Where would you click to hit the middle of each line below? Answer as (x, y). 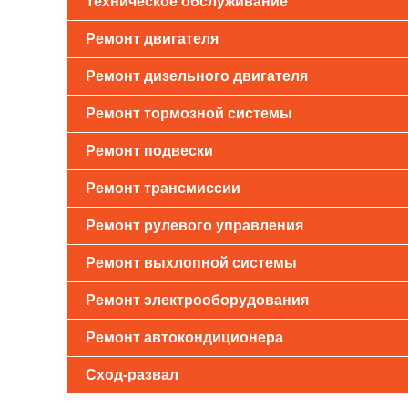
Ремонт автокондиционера (184, 337)
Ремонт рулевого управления (194, 225)
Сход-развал (132, 375)
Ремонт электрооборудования (197, 300)
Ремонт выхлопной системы (191, 263)
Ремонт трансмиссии (163, 188)
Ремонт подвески (149, 151)
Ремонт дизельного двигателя (196, 76)
